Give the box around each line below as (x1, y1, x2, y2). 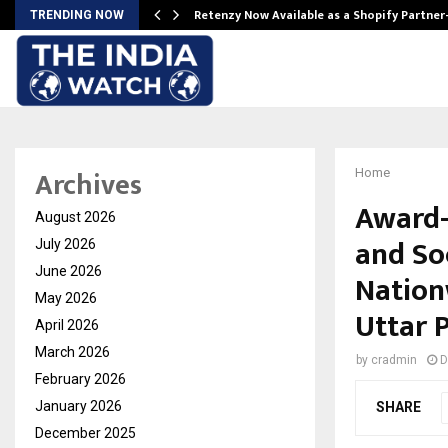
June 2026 (35, 263, 102, 280)
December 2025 (35, 425, 136, 442)
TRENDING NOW (30, 8, 124, 22)
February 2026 (35, 371, 126, 388)
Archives (35, 162, 142, 210)
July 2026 (35, 236, 96, 253)
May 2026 (35, 290, 97, 307)
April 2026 (35, 317, 99, 334)
